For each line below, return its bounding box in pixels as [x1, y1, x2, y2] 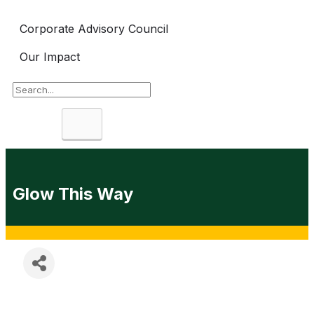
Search [83, 115, 123, 130]
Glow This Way [13, 184, 133, 205]
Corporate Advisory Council [20, 21, 168, 36]
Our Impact [20, 49, 80, 64]
